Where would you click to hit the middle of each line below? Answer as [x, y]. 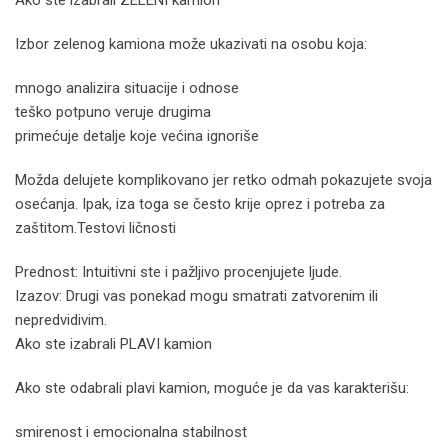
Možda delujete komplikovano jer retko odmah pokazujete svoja [223, 179]
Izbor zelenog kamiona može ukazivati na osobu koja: [191, 43]
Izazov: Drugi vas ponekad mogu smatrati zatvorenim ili [196, 295]
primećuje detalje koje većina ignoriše [137, 135]
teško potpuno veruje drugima [113, 111]
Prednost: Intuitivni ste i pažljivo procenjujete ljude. [178, 271]
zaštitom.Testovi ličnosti [95, 227]
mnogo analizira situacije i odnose [127, 87]
